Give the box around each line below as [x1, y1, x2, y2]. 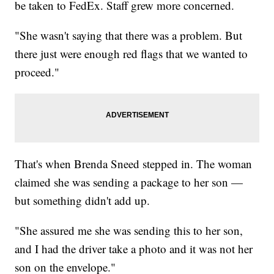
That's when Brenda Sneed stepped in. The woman [15, 156, 253, 172]
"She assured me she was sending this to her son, [15, 223, 243, 239]
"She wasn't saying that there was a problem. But [15, 28, 243, 43]
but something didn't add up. [15, 193, 150, 209]
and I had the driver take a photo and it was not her [15, 241, 253, 257]
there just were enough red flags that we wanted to [15, 46, 248, 62]
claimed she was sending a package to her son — [15, 174, 243, 190]
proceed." [15, 64, 60, 80]
